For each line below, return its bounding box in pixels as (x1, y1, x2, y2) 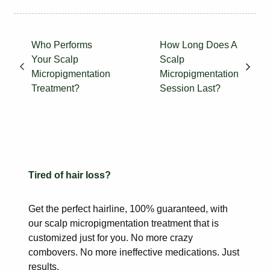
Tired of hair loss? (28, 169, 111, 180)
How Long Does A (160, 39, 237, 50)
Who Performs (31, 39, 92, 50)
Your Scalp (31, 54, 78, 64)
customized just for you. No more (28, 232, 168, 243)
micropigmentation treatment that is (67, 218, 219, 228)
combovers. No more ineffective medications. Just (28, 246, 239, 257)
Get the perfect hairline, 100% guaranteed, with (28, 203, 228, 214)
